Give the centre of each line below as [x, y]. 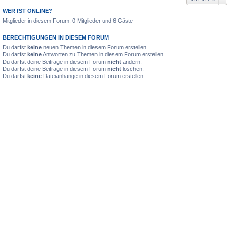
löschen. [132, 69]
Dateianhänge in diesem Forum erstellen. [93, 76]
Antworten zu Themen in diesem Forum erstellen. [103, 54]
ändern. [131, 61]
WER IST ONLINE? [27, 11]
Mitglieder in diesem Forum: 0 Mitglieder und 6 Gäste [68, 20]
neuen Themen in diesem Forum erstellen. [95, 47]
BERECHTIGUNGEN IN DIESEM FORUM [56, 37]
